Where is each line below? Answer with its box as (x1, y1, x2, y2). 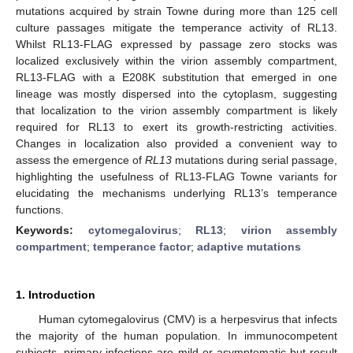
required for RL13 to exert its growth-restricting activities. (16, 120, 337, 133)
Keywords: (16, 223, 88, 236)
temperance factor (93, 240, 191, 253)
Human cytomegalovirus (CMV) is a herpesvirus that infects (38, 312, 337, 325)
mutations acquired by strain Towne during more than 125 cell (16, 4, 337, 17)
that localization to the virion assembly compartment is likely (16, 103, 337, 117)
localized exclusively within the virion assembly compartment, (16, 54, 337, 67)
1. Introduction (16, 288, 95, 301)
